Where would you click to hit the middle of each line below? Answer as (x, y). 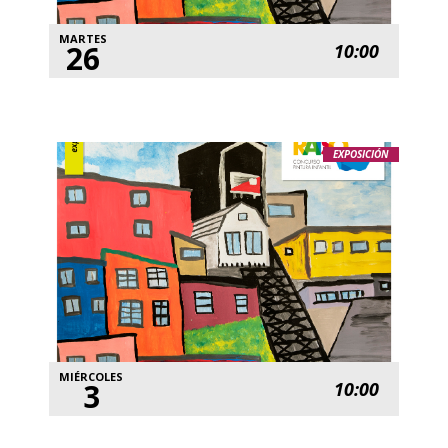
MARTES (83, 39)
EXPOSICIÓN (360, 154)
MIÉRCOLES (91, 377)
